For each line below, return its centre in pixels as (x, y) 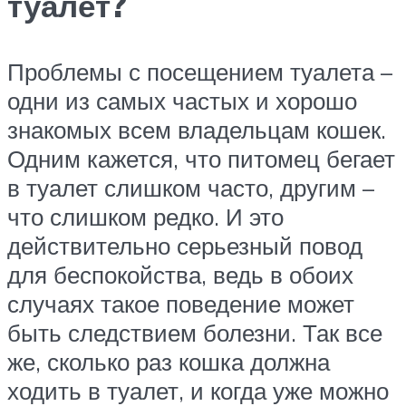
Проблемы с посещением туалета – (200, 72)
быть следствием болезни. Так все (195, 333)
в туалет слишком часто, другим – (191, 188)
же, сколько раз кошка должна (169, 362)
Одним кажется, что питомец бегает (201, 159)
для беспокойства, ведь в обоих (180, 275)
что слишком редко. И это (145, 217)
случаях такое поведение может (181, 304)
